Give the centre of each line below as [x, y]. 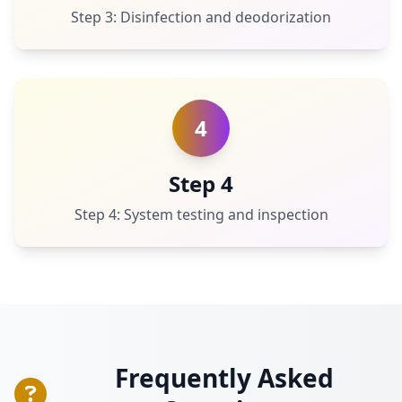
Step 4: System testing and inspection [201, 214]
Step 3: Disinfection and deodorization [201, 17]
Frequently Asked [224, 378]
